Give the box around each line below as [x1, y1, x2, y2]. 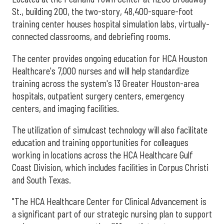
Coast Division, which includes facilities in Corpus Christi [12, 161, 208, 173]
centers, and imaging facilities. [12, 102, 119, 114]
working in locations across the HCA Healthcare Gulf [12, 149, 193, 160]
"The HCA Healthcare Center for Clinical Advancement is [12, 196, 206, 207]
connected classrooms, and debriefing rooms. [12, 31, 170, 42]
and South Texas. [12, 174, 71, 185]
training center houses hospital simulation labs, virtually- [12, 18, 209, 30]
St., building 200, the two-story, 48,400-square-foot [12, 6, 193, 17]
